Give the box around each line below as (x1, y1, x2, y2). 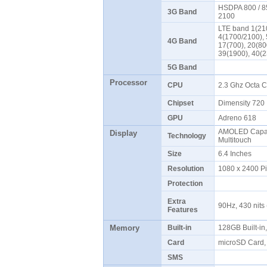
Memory (109, 223, 139, 232)
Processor (109, 78, 147, 87)
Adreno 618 (218, 114, 260, 122)
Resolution (167, 164, 204, 173)
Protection (167, 179, 203, 188)
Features (167, 206, 198, 214)
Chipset (167, 99, 194, 107)
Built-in (167, 223, 191, 232)
